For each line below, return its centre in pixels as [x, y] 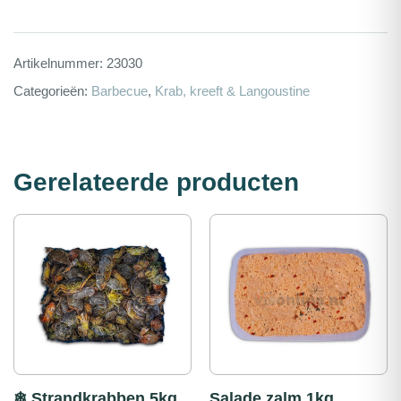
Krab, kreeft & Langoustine [232, 91]
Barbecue [119, 91]
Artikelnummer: [60, 64]
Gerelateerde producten [156, 183]
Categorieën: [52, 91]
